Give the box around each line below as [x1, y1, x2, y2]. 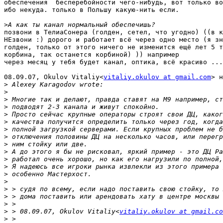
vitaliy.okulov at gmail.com [104, 73, 211, 81]
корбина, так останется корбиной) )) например [4, 51, 179, 59]
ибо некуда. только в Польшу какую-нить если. [4, 6, 179, 14]
